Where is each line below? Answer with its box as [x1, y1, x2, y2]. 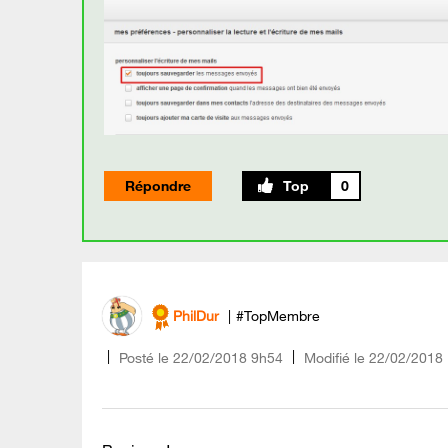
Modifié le [304, 348, 365, 367]
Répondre [125, 176, 191, 195]
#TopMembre [236, 307, 320, 326]
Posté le [119, 348, 169, 367]
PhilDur [173, 307, 219, 326]
